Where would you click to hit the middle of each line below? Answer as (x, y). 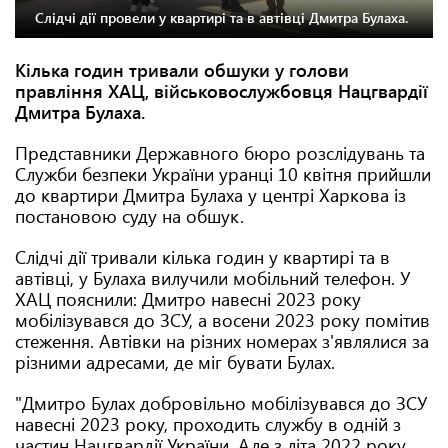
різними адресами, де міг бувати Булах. (175, 362)
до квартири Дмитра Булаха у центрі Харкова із (210, 195)
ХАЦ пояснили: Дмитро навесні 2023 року (188, 299)
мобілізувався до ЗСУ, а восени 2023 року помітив (222, 320)
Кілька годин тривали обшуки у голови (182, 70)
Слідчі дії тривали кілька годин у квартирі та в (202, 257)
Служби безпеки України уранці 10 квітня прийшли (223, 174)
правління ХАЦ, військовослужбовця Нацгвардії (221, 91)
